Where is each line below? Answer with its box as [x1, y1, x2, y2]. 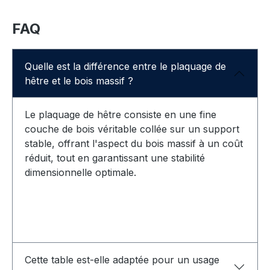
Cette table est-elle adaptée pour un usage [25, 253, 219, 266]
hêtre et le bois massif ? [25, 74, 133, 87]
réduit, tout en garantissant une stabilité [25, 151, 205, 164]
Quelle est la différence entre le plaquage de [25, 60, 226, 72]
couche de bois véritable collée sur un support [25, 122, 239, 135]
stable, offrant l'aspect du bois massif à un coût [25, 137, 243, 149]
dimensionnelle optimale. [25, 166, 136, 178]
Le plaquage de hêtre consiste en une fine [25, 108, 216, 121]
